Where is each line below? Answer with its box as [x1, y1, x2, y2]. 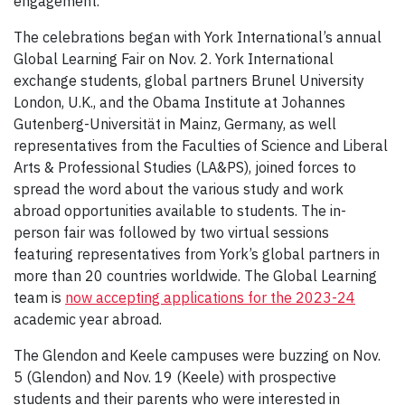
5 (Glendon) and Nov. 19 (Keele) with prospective [14, 367, 336, 386]
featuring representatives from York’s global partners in [14, 244, 380, 263]
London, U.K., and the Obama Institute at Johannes [14, 92, 345, 111]
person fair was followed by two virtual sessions [14, 222, 329, 241]
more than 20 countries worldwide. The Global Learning [14, 266, 377, 285]
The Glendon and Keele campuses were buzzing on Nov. [14, 345, 381, 364]
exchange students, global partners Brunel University [14, 71, 364, 89]
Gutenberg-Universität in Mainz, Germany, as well [14, 114, 336, 133]
